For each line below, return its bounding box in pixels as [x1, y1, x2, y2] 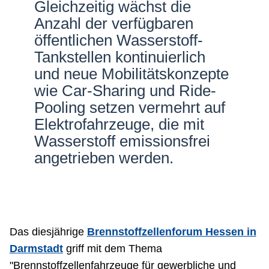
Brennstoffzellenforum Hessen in [86, 226, 256, 238]
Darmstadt [9, 243, 63, 255]
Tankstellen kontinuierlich [34, 48, 206, 67]
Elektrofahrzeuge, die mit [34, 115, 205, 134]
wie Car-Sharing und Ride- [34, 82, 217, 100]
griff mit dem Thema [62, 243, 162, 255]
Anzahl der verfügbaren [34, 14, 194, 33]
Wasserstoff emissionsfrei [34, 132, 211, 151]
